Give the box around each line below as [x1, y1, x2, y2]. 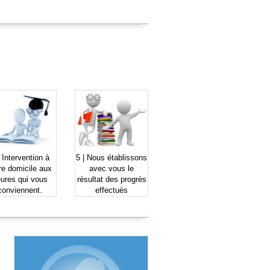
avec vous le [89, 163, 134, 173]
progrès [120, 174, 146, 184]
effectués [95, 185, 128, 195]
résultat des [77, 174, 121, 184]
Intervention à [1, 152, 49, 162]
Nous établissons [87, 152, 147, 162]
